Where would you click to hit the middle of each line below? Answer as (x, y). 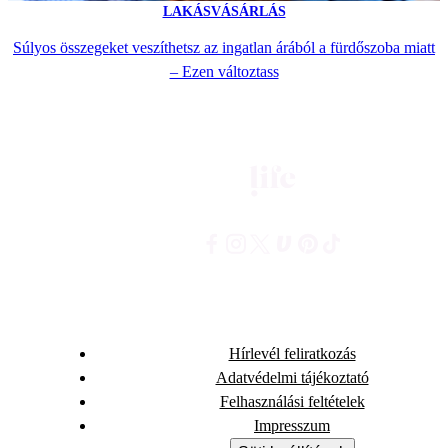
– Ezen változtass (224, 71)
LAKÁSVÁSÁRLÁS (224, 12)
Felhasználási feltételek (292, 401)
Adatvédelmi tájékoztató (292, 377)
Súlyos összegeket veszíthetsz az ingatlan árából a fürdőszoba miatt (224, 47)
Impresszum (292, 425)
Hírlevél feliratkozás (292, 353)
